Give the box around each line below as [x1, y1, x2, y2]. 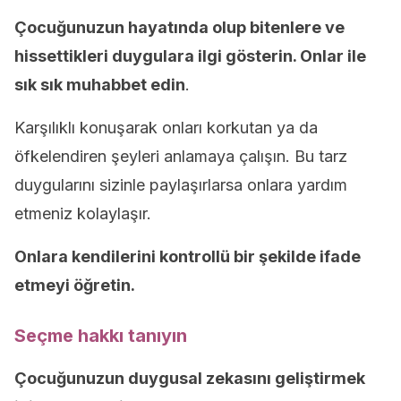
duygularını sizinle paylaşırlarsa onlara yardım [14, 175, 347, 194]
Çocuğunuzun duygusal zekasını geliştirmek [14, 369, 365, 388]
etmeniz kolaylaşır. [14, 204, 151, 223]
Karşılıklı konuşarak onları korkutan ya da [14, 118, 318, 137]
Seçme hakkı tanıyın [14, 325, 187, 346]
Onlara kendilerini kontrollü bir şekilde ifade [14, 247, 361, 266]
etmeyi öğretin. [14, 276, 135, 294]
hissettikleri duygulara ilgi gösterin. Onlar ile [14, 47, 366, 65]
